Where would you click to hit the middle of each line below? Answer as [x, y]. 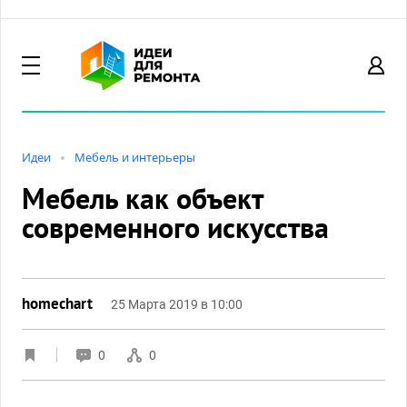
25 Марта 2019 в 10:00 [177, 304]
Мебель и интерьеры [135, 157]
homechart [57, 303]
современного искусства [175, 227]
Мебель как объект [142, 198]
